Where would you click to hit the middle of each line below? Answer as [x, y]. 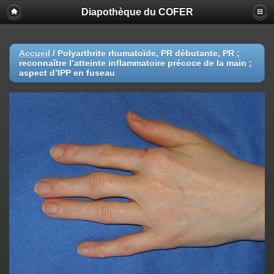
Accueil [35, 53]
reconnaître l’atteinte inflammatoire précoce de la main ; [135, 63]
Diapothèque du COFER [137, 12]
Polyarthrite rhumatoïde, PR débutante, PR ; [149, 53]
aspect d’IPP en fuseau [67, 73]
